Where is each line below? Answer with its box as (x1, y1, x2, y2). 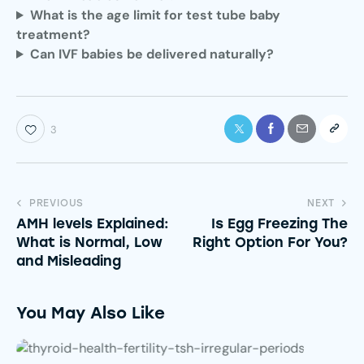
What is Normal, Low (16, 233, 162, 250)
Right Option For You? (193, 233, 348, 250)
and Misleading (16, 252, 121, 269)
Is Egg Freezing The (211, 214, 348, 232)
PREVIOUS (28, 197, 84, 209)
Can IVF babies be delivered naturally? (29, 45, 274, 63)
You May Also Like (16, 302, 165, 323)
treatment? (16, 26, 90, 44)
